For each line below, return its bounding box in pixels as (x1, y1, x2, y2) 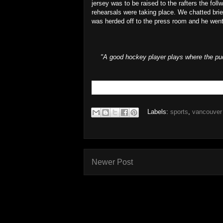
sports (170, 108, 188, 116)
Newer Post (92, 158, 133, 166)
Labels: (147, 108, 170, 116)
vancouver (192, 108, 222, 116)
